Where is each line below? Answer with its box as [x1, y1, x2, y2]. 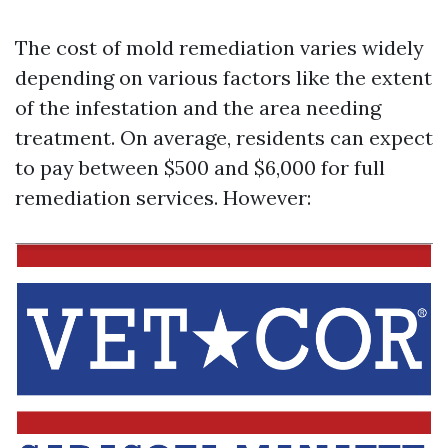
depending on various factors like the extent [15, 64, 432, 90]
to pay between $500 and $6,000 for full [15, 154, 385, 180]
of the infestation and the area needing [15, 94, 381, 120]
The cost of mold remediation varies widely [15, 34, 424, 60]
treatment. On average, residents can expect [15, 124, 433, 150]
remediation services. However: [15, 184, 311, 210]
